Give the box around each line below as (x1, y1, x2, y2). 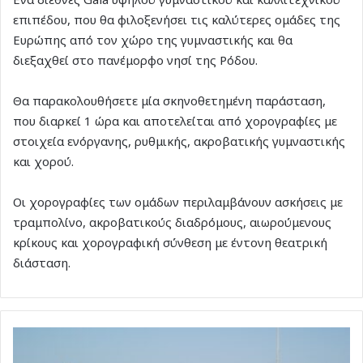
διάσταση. (13, 254, 70, 271)
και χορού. (13, 152, 74, 169)
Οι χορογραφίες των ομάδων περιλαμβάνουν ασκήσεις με (13, 193, 343, 210)
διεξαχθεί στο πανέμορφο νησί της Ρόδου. (13, 51, 258, 68)
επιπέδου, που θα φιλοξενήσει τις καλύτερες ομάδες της (13, 11, 340, 28)
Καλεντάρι (12, 327, 62, 342)
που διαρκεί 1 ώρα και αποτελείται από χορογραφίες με (13, 112, 337, 129)
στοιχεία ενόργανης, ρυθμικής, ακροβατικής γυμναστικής (13, 132, 345, 149)
